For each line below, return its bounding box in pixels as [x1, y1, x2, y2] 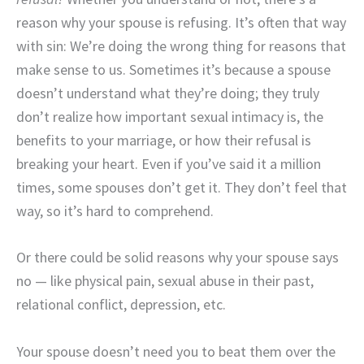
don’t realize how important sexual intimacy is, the [16, 106, 323, 126]
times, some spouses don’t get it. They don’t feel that [16, 177, 347, 197]
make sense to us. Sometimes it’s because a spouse [16, 59, 331, 79]
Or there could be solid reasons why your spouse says [16, 248, 339, 267]
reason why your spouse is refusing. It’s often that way [16, 12, 346, 32]
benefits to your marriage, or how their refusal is [16, 130, 311, 149]
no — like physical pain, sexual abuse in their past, [16, 271, 314, 291]
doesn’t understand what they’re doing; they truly [16, 83, 319, 102]
